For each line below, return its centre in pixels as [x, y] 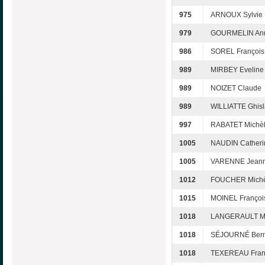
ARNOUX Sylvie [237, 14]
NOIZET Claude [236, 88]
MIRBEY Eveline [237, 70]
